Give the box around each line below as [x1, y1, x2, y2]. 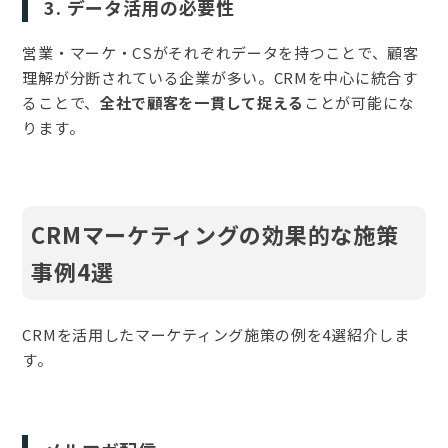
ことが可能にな [304, 91, 414, 113]
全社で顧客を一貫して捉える [99, 91, 305, 113]
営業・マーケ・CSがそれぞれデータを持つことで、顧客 [22, 41, 419, 63]
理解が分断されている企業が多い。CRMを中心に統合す [22, 66, 418, 88]
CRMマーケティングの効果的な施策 [31, 217, 399, 250]
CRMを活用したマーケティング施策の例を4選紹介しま [22, 323, 410, 345]
